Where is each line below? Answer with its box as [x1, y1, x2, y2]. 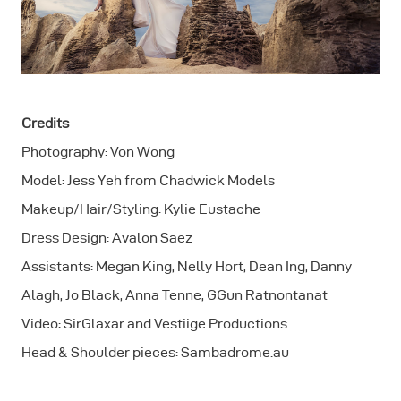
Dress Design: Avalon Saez [21, 230, 192, 246]
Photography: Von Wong [21, 144, 175, 160]
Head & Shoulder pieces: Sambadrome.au [21, 345, 289, 361]
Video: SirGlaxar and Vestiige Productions [21, 316, 287, 332]
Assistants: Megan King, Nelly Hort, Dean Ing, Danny [21, 259, 352, 275]
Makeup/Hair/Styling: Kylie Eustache [21, 201, 260, 218]
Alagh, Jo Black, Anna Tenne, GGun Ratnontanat [21, 287, 328, 303]
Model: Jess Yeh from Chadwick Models [21, 173, 275, 189]
